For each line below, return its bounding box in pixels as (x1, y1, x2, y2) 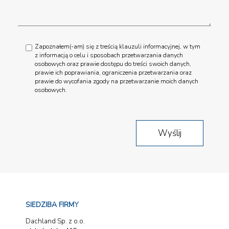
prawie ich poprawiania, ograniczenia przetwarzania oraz (35, 68, 192, 77)
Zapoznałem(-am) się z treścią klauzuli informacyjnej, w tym (35, 42, 200, 51)
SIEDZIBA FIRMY (26, 199, 79, 210)
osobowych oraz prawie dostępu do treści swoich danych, (35, 59, 191, 68)
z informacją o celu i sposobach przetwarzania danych (35, 51, 183, 59)
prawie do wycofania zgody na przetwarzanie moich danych (35, 77, 198, 85)
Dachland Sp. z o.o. (26, 216, 85, 226)
